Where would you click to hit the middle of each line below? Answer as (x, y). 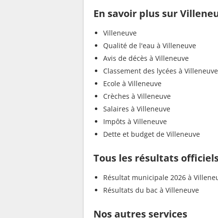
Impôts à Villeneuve (135, 122)
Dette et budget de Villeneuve (152, 134)
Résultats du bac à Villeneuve (151, 190)
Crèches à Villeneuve (137, 96)
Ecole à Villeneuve (132, 84)
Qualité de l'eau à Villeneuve (150, 46)
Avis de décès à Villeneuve (146, 58)
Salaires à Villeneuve (137, 109)
